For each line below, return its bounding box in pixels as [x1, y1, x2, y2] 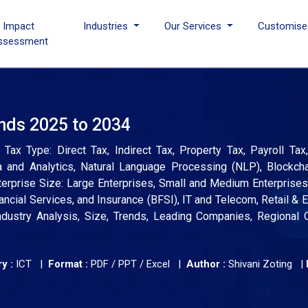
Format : [48, 258, 88, 270]
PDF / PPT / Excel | [88, 258, 186, 270]
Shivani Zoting [228, 258, 292, 270]
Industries [83, 20, 131, 32]
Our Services [164, 20, 225, 32]
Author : [186, 258, 225, 270]
